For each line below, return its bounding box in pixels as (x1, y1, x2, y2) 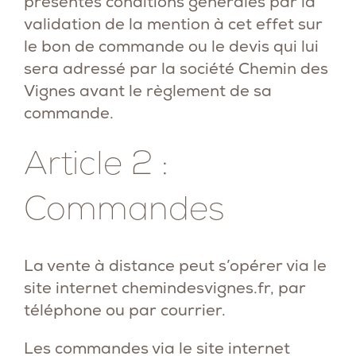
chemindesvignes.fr (122, 277, 270, 298)
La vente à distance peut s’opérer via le (24, 255, 327, 276)
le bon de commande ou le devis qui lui (24, 36, 319, 56)
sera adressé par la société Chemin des (24, 58, 328, 79)
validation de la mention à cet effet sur (24, 14, 323, 34)
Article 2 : (24, 141, 168, 184)
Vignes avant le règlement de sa (24, 80, 272, 101)
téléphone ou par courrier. (24, 300, 226, 320)
